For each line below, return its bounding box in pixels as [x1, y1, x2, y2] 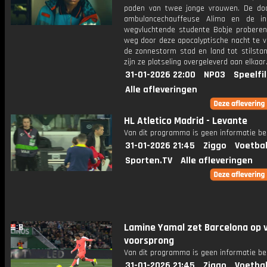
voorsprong [124, 234, 174, 247]
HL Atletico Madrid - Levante [124, 114, 247, 128]
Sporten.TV [125, 154, 172, 167]
